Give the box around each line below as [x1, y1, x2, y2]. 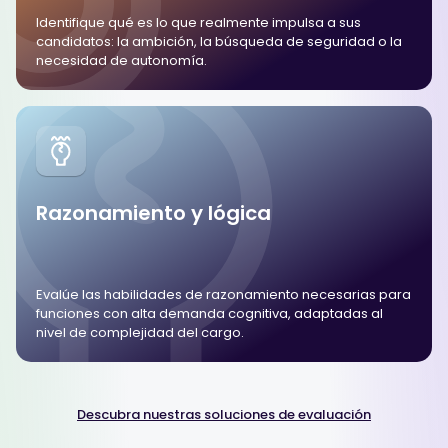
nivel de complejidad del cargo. [36, 322, 244, 342]
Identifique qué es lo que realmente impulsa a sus [36, 12, 361, 32]
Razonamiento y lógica [36, 198, 271, 227]
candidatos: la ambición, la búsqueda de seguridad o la [36, 31, 402, 51]
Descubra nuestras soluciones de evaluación [77, 404, 371, 424]
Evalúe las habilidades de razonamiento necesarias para [36, 284, 411, 304]
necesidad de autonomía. [36, 50, 207, 70]
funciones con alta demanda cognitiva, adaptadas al [36, 303, 383, 323]
